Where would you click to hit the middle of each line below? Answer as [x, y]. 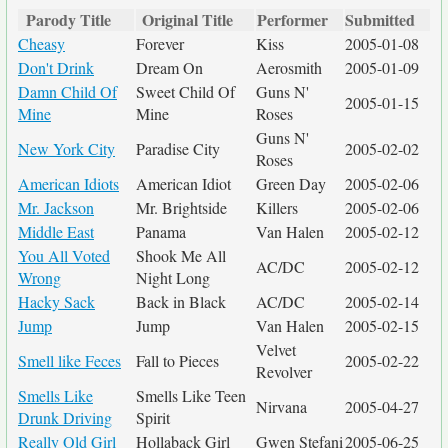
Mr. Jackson [56, 207]
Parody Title [68, 19]
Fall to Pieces [177, 360]
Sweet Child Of [185, 91]
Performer [292, 19]
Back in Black [181, 301]
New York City [66, 148]
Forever [160, 43]
